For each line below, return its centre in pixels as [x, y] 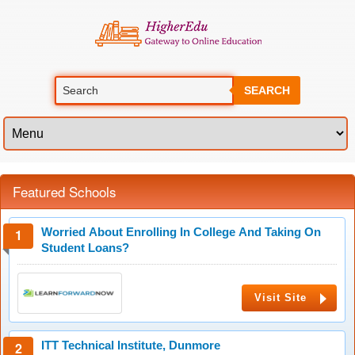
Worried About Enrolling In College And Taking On [181, 232]
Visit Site [281, 298]
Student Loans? [85, 248]
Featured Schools [65, 191]
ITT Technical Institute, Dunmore [131, 345]
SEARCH [267, 90]
